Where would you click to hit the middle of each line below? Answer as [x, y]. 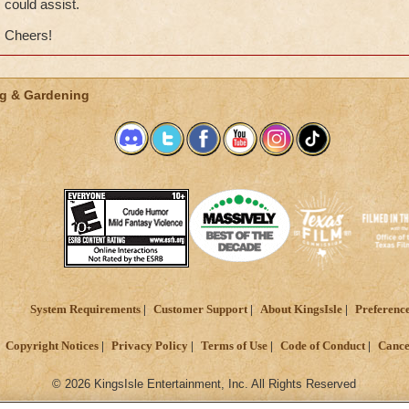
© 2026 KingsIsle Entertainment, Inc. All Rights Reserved [204, 383]
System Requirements [85, 309]
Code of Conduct [323, 346]
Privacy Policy [150, 346]
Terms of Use [234, 346]
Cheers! [28, 35]
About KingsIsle [301, 309]
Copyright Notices [52, 346]
